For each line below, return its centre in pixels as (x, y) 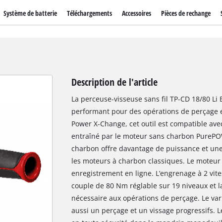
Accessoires (136, 13)
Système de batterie (30, 13)
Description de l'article (114, 82)
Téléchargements (89, 13)
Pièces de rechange (186, 13)
